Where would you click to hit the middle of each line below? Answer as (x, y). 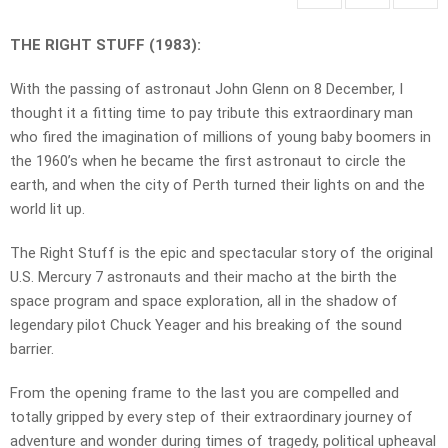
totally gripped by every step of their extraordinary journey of (211, 417)
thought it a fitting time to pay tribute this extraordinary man (211, 113)
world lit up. (47, 209)
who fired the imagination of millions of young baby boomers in (220, 137)
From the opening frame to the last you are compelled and (204, 393)
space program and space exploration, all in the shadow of (204, 301)
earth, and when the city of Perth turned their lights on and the (217, 185)
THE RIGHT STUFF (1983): (105, 45)
